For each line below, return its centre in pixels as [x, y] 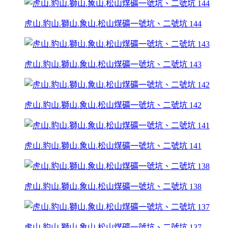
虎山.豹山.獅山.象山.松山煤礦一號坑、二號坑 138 [113, 186]
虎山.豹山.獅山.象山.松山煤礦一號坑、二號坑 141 [113, 146]
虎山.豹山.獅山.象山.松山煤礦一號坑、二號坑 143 [113, 64]
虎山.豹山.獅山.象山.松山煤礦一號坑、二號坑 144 [113, 23]
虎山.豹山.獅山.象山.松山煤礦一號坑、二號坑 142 [113, 105]
